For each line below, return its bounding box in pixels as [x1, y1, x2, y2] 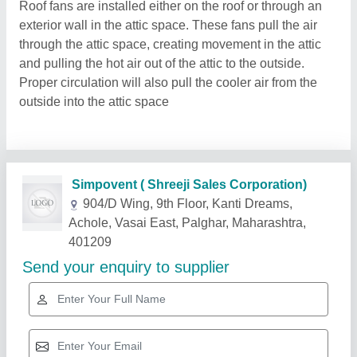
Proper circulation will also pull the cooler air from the [19, 76, 317, 89]
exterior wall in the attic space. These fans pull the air [19, 18, 317, 32]
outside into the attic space [19, 95, 169, 108]
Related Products [16, 216, 158, 236]
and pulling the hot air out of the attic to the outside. [19, 57, 304, 70]
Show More [263, 219, 328, 233]
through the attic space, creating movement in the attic [19, 37, 321, 51]
